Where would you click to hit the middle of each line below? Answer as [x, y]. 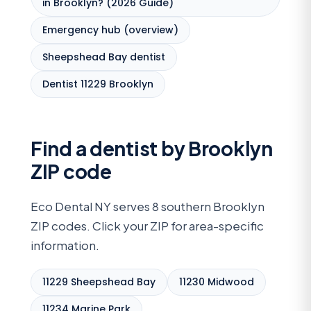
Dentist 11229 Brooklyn [98, 84]
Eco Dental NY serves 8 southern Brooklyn [148, 206]
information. [65, 245]
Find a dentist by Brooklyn [152, 148]
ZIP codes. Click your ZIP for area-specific [147, 225]
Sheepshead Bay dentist [104, 57]
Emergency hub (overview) [110, 30]
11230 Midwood [217, 282]
